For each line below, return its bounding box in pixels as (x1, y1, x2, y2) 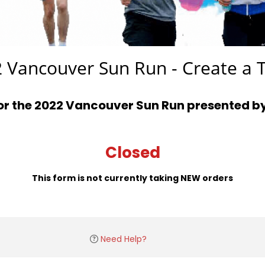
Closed (105, 142, 160, 164)
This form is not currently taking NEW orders (32, 172, 233, 185)
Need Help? (101, 233, 147, 245)
